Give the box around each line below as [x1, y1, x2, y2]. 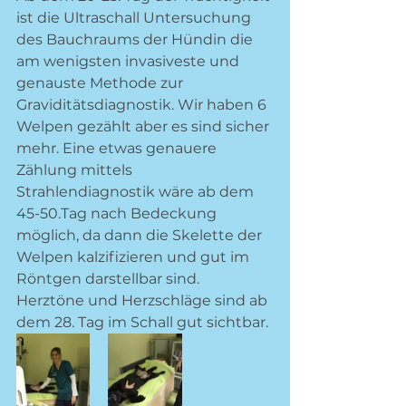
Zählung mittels [16, 161, 136, 179]
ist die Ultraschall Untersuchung [16, 9, 255, 26]
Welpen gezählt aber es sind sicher [16, 118, 273, 135]
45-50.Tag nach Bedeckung [16, 205, 220, 222]
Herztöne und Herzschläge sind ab [16, 292, 271, 309]
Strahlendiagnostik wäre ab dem [16, 183, 257, 200]
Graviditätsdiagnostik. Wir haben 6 [16, 96, 270, 113]
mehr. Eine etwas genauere [16, 140, 220, 157]
